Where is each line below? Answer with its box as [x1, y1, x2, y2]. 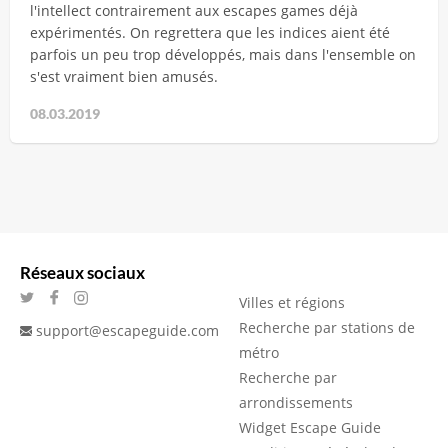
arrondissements [239, 393, 353, 412]
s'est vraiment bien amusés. [30, 67, 218, 86]
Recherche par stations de [239, 318, 415, 337]
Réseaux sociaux [20, 262, 145, 283]
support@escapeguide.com [36, 321, 219, 340]
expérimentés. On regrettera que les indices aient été [30, 23, 390, 42]
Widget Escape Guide [239, 418, 381, 437]
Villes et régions [239, 293, 345, 312]
